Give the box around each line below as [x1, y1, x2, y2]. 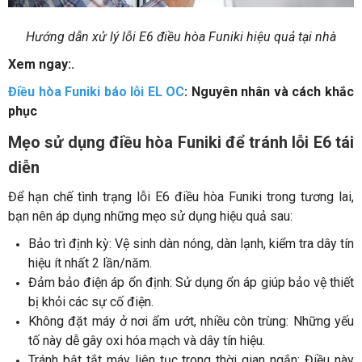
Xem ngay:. [8, 57, 74, 73]
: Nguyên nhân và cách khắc [184, 84, 355, 100]
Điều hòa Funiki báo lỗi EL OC [8, 84, 185, 100]
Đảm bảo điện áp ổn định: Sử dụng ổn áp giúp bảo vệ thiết [28, 275, 354, 291]
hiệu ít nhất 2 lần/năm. [28, 255, 152, 271]
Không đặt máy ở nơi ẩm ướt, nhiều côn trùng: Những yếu [28, 314, 354, 330]
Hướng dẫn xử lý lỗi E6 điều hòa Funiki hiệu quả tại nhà [26, 29, 336, 45]
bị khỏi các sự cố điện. [28, 294, 154, 310]
